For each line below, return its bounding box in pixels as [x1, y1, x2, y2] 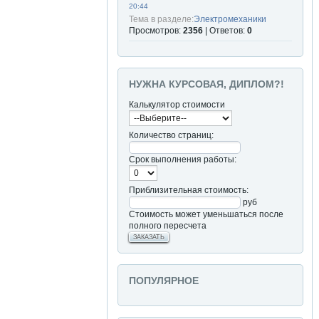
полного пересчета [129, 220, 206, 231]
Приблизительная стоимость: [129, 184, 249, 195]
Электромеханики [194, 14, 266, 24]
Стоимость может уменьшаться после [129, 209, 283, 219]
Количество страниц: [129, 130, 214, 140]
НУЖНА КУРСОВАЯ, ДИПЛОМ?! [129, 78, 284, 90]
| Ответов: [203, 25, 247, 36]
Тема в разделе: [129, 14, 194, 24]
